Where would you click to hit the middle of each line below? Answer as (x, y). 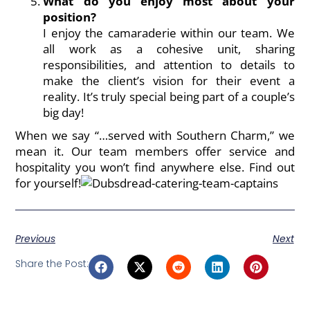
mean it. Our (57, 152)
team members (144, 152)
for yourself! (48, 183)
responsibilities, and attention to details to (169, 65)
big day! (65, 113)
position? (70, 17)
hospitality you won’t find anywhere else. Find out (155, 167)
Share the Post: (52, 263)
